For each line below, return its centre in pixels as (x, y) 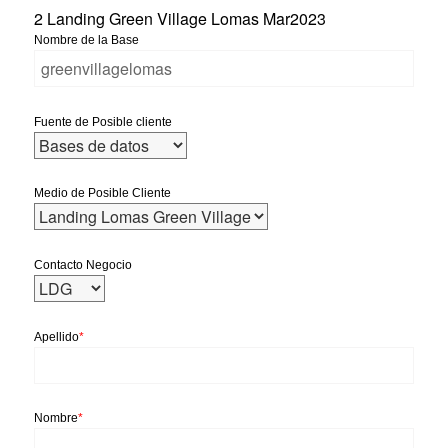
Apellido (57, 336)
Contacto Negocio (83, 264)
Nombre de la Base (87, 40)
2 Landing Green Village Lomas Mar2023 (180, 19)
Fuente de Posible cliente (103, 121)
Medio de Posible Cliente (103, 193)
